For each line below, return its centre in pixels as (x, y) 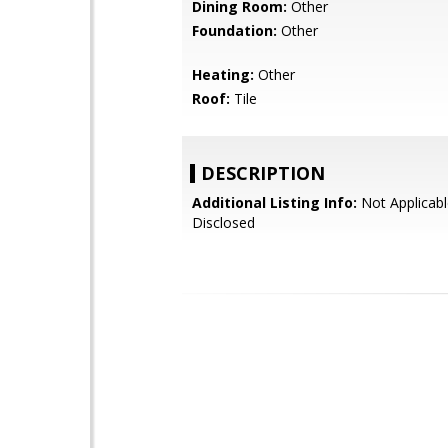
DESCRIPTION (263, 173)
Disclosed (223, 222)
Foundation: (234, 30)
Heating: (223, 74)
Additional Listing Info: (274, 202)
